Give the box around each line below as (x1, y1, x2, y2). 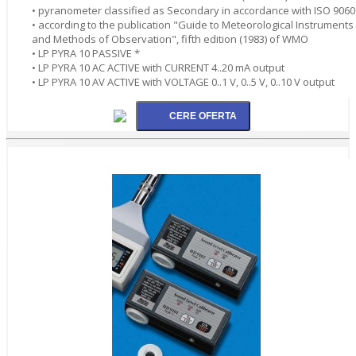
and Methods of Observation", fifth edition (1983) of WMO (32, 31, 308, 46)
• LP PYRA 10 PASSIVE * (32, 45, 140, 60)
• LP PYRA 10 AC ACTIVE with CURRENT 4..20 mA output (32, 60, 284, 75)
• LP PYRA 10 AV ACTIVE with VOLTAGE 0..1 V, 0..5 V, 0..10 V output (32, 74, 335, 89)
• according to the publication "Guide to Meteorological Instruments (32, 17, 354, 32)
